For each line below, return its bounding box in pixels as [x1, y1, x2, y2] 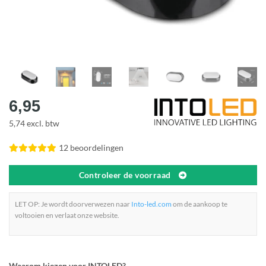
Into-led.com [131, 199, 172, 208]
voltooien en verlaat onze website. [15, 210, 119, 220]
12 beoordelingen [59, 142, 123, 153]
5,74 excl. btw [9, 118, 59, 128]
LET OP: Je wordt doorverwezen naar [15, 199, 131, 208]
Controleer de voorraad [78, 170, 171, 180]
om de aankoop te [172, 199, 227, 208]
